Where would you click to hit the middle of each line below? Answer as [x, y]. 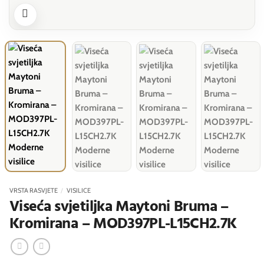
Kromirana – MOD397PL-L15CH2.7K [123, 224]
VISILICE [78, 190]
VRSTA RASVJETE [34, 190]
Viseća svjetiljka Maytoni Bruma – [119, 207]
